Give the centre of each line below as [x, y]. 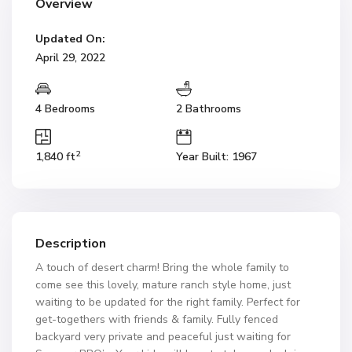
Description [71, 244]
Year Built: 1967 [216, 157]
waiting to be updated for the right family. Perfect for [168, 302]
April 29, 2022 [70, 58]
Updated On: [70, 39]
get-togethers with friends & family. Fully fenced [157, 319]
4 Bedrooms [65, 109]
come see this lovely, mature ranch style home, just [163, 285]
